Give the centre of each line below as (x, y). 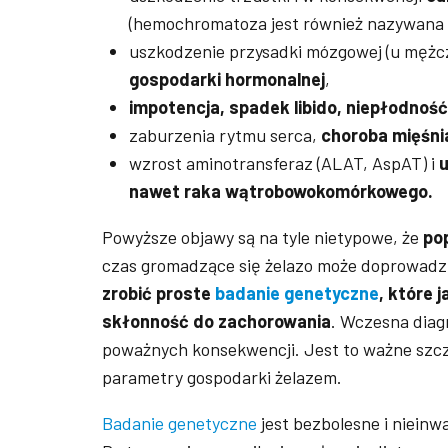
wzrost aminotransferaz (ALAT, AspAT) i (284, 162)
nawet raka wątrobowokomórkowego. (281, 190)
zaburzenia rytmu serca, (223, 134)
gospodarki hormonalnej (227, 78)
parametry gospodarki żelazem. (222, 376)
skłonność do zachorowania (216, 320)
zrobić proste (158, 292)
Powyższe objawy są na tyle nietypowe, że (262, 236)
